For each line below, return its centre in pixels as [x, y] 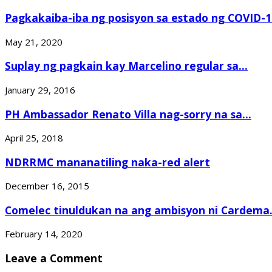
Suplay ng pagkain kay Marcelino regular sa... [126, 66]
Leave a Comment [54, 258]
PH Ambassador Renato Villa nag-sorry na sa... [128, 114]
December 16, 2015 [47, 186]
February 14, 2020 [44, 234]
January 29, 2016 [40, 90]
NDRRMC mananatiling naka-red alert [107, 162]
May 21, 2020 [34, 42]
